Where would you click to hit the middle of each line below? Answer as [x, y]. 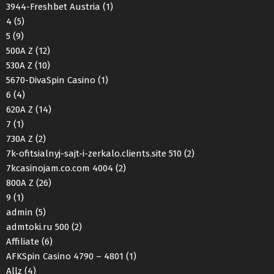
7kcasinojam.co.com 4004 [60, 168]
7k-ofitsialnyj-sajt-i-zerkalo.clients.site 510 [94, 154]
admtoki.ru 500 [38, 227]
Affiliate [23, 242]
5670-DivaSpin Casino [51, 80]
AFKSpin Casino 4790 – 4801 [65, 256]
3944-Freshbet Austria [53, 7]
